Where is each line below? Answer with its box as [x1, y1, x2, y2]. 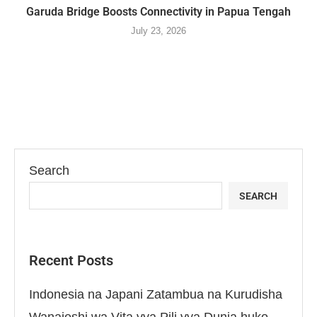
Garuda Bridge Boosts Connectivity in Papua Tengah [26, 5, 291, 19]
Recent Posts [29, 252, 113, 270]
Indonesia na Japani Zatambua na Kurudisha [29, 287, 282, 302]
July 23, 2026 [131, 25, 186, 37]
